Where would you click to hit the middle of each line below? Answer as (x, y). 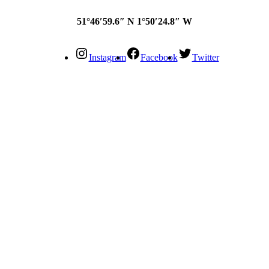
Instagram (107, 58)
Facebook (159, 58)
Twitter (205, 58)
